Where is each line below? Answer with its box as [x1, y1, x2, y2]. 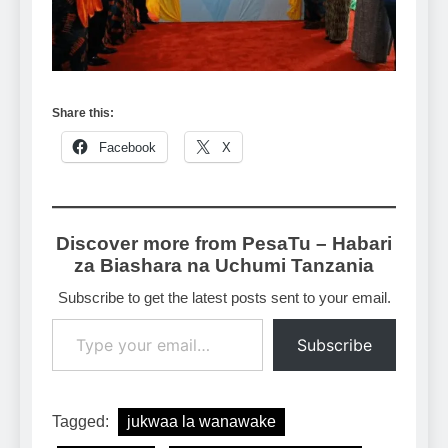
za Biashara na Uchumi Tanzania [74, 254, 374, 276]
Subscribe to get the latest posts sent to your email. [57, 288, 391, 306]
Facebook [99, 139, 156, 155]
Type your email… [51, 308, 106, 326]
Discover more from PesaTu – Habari [56, 232, 392, 254]
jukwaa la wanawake [127, 412, 276, 430]
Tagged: [52, 412, 113, 430]
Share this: [52, 105, 114, 120]
